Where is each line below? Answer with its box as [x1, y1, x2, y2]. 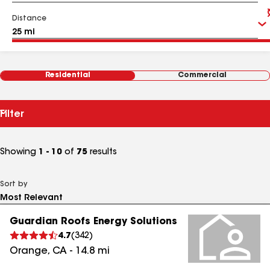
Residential [45, 72, 90, 79]
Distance [12, 15, 46, 22]
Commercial [178, 72, 227, 79]
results [87, 148, 117, 157]
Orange [10, 246, 48, 256]
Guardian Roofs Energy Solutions [10, 217, 177, 227]
